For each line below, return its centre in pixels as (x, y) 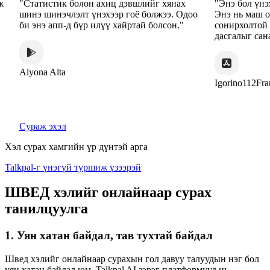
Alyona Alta (30, 72)
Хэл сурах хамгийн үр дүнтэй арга (76, 146)
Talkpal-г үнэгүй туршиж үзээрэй (73, 167)
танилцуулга (46, 209)
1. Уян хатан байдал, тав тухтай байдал (109, 236)
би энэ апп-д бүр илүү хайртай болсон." (89, 25)
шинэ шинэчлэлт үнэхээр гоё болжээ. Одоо (96, 14)
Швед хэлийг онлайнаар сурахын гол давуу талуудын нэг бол (132, 259)
